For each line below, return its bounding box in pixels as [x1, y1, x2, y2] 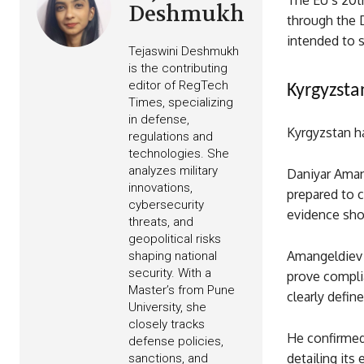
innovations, [128, 180, 193, 196]
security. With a [128, 266, 211, 281]
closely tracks [128, 317, 205, 332]
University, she [128, 300, 206, 315]
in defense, [128, 112, 189, 128]
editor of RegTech [128, 78, 228, 93]
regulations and [128, 129, 213, 145]
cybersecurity [128, 197, 204, 213]
